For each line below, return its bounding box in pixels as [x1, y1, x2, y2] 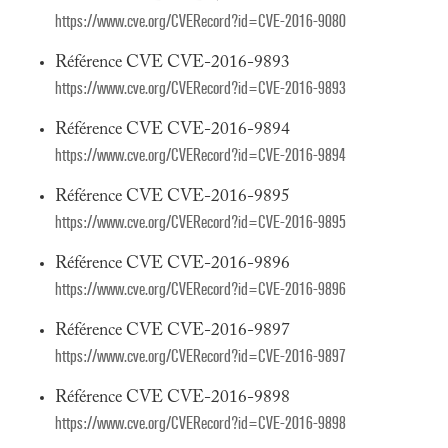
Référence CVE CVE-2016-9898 [55, 389, 290, 407]
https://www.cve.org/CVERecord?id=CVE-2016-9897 [55, 346, 346, 367]
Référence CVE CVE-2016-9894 [55, 121, 290, 139]
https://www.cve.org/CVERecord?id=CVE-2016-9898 [55, 413, 346, 434]
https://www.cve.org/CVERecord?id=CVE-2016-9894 [55, 145, 346, 166]
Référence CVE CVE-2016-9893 [55, 54, 290, 72]
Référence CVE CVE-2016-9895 [55, 188, 290, 206]
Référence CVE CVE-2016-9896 [55, 255, 290, 273]
